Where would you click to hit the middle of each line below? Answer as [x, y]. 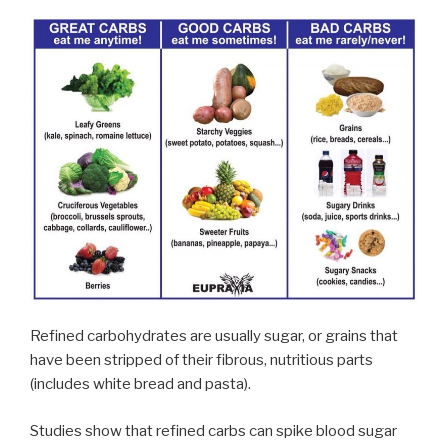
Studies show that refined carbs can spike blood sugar [213, 430]
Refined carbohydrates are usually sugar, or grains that [214, 336]
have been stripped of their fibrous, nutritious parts [201, 360]
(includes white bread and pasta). [140, 384]
